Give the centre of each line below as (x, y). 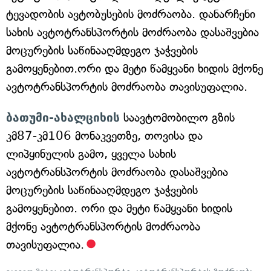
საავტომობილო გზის (177, 118)
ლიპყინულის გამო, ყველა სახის (91, 154)
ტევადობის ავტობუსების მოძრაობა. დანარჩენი (131, 14)
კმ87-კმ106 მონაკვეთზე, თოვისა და (104, 136)
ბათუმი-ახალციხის (63, 117)
